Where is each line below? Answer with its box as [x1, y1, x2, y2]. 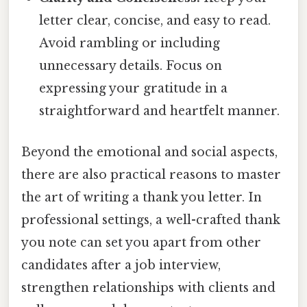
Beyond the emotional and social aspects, [21, 144, 278, 160]
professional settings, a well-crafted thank [21, 212, 280, 228]
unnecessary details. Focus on [39, 58, 223, 74]
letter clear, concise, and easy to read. [39, 13, 271, 29]
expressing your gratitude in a [39, 81, 228, 97]
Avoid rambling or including [39, 36, 221, 51]
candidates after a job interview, [21, 257, 221, 273]
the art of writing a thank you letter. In [21, 189, 262, 205]
